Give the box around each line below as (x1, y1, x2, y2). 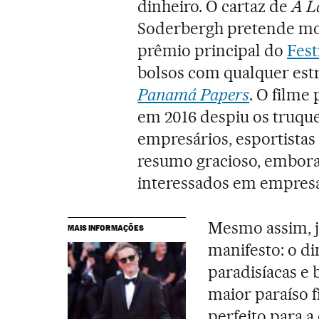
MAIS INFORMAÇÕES (67, 222, 144, 233)
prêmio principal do (137, 40, 287, 61)
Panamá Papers (137, 84, 250, 105)
